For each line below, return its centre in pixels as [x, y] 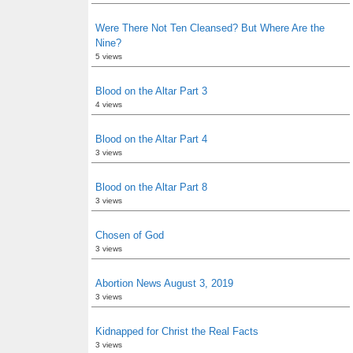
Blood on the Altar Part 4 [151, 139]
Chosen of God [130, 235]
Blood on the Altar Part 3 [151, 91]
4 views [109, 104]
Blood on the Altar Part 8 [151, 187]
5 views [109, 56]
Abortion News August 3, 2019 [164, 283]
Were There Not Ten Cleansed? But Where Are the [210, 28]
